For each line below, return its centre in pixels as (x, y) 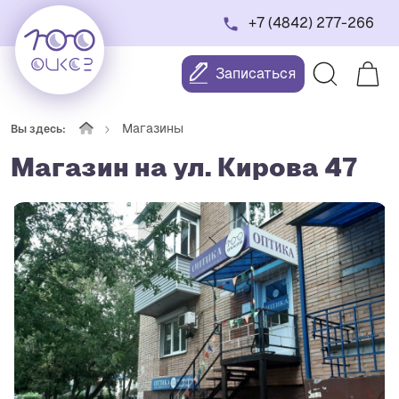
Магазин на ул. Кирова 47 (184, 167)
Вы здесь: (38, 129)
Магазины (153, 128)
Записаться (256, 73)
